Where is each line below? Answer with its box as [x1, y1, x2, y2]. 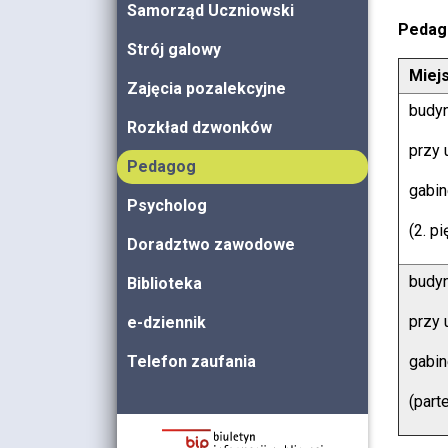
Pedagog [127, 157, 196, 176]
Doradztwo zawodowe [127, 235, 295, 254]
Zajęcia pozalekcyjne [127, 79, 286, 98]
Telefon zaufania [127, 352, 256, 371]
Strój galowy [127, 40, 221, 59]
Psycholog [127, 196, 207, 215]
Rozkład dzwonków [127, 118, 272, 137]
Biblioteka [127, 274, 202, 293]
